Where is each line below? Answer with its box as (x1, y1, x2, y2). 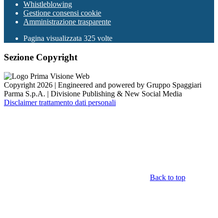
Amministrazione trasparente (23, 18, 111, 26)
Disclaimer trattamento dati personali (4, 98, 116, 107)
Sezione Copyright (4, 52, 77, 63)
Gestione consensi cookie (23, 9, 101, 18)
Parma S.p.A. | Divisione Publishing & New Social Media (4, 89, 182, 98)
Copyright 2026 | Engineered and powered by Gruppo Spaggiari (4, 80, 201, 89)
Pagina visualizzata (23, 34, 84, 43)
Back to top (150, 173, 185, 182)
